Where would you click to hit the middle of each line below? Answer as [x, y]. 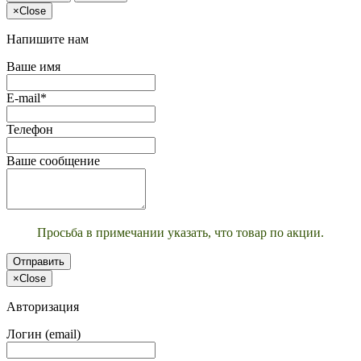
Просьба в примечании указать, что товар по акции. [180, 232]
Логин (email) [44, 334]
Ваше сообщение [53, 160]
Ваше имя [33, 66]
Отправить [39, 261]
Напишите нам [48, 39]
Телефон [30, 129]
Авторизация [43, 306]
